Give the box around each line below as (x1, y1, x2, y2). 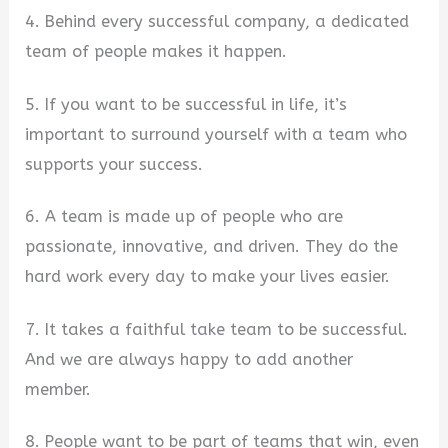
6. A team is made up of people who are (25, 207, 344, 227)
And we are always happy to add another (25, 349, 354, 369)
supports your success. (25, 154, 204, 174)
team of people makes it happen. (25, 41, 288, 61)
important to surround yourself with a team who (25, 124, 408, 144)
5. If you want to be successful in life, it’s (25, 94, 348, 114)
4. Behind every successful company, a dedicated (25, 11, 410, 31)
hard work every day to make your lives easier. (25, 267, 391, 287)
